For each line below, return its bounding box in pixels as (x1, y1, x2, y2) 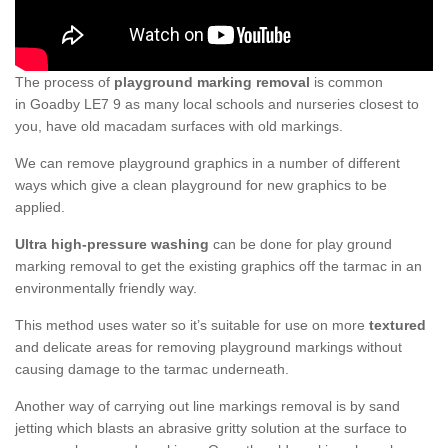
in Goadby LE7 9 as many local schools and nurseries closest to (15, 96, 419, 113)
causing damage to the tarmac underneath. (15, 361, 289, 378)
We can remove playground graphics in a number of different (15, 155, 400, 172)
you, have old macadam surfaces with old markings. (15, 118, 343, 135)
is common (310, 74, 383, 91)
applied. (15, 199, 65, 216)
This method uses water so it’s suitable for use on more (15, 317, 369, 334)
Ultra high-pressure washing (15, 236, 209, 253)
